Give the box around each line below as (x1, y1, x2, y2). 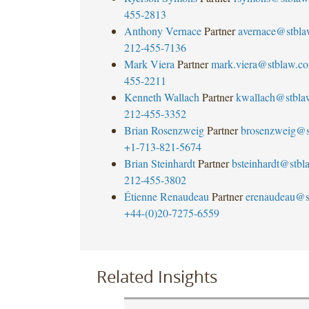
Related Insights (96, 265, 217, 288)
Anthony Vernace (123, 23, 201, 38)
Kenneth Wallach (123, 89, 199, 104)
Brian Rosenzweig (123, 122, 204, 137)
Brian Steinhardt (123, 155, 195, 170)
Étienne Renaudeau (123, 188, 209, 203)
